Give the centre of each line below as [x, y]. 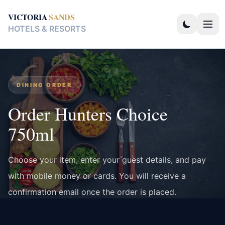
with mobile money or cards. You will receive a [97, 176]
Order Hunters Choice [88, 114]
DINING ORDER [44, 85]
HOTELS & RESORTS [47, 29]
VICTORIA [28, 17]
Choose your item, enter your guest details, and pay [107, 160]
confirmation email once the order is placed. [92, 192]
